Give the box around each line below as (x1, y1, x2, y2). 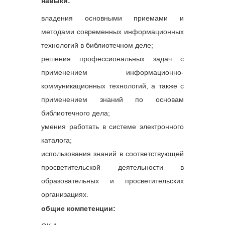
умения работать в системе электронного (41, 122, 184, 131)
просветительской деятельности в (41, 163, 184, 171)
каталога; (41, 136, 72, 144)
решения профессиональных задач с (41, 54, 184, 63)
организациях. (41, 190, 88, 198)
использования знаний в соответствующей (41, 149, 184, 158)
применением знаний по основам (41, 95, 184, 103)
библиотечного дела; (41, 108, 110, 117)
